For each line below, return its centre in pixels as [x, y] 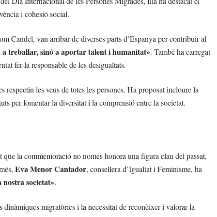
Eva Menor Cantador [51, 169]
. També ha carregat [180, 52]
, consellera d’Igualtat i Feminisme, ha [144, 169]
